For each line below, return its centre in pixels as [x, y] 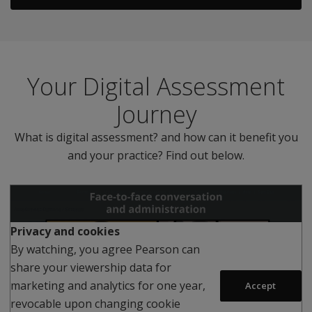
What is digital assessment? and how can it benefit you [156, 138]
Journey [156, 115]
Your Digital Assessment [156, 87]
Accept [261, 286]
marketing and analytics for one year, [108, 286]
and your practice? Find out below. [156, 156]
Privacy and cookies [65, 232]
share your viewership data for [91, 268]
